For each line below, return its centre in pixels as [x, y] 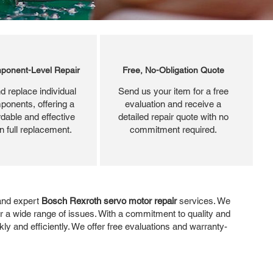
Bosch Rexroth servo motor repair [109, 200]
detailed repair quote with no [173, 116]
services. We [204, 200]
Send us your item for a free [173, 91]
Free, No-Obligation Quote [173, 70]
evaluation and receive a [173, 104]
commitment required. [173, 129]
